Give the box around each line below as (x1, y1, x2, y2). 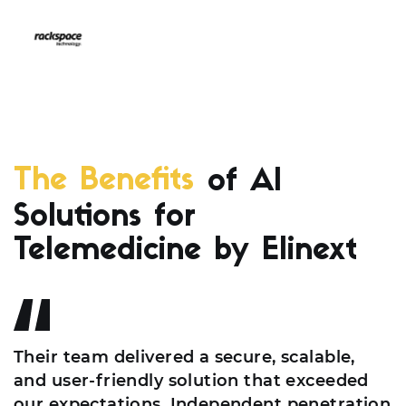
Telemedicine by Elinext (14, 235, 357, 267)
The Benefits (14, 166, 194, 198)
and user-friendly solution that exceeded (14, 370, 369, 391)
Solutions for (14, 201, 196, 234)
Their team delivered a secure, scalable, (14, 346, 355, 367)
